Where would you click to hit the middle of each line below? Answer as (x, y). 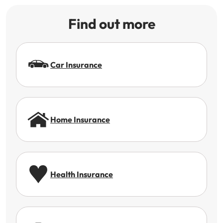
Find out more (111, 24)
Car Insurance (76, 65)
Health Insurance (82, 174)
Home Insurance (80, 119)
